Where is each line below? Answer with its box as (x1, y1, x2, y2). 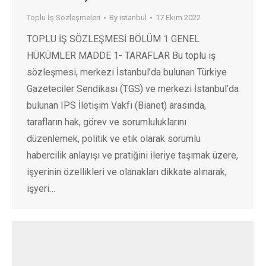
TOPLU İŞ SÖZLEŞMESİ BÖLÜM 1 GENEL (27, 33, 199, 45)
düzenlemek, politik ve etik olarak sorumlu (27, 133, 201, 145)
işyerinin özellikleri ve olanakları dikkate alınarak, (27, 166, 227, 178)
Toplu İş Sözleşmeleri (27, 13, 100, 23)
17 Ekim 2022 (156, 13, 201, 23)
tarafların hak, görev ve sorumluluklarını (27, 116, 186, 128)
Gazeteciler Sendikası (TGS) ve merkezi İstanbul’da (27, 83, 239, 95)
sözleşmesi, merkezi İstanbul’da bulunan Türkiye (27, 66, 227, 78)
